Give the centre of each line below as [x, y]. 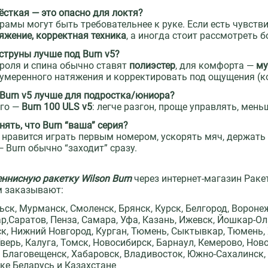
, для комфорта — [216, 66]
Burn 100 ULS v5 [57, 107]
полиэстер [153, 66]
